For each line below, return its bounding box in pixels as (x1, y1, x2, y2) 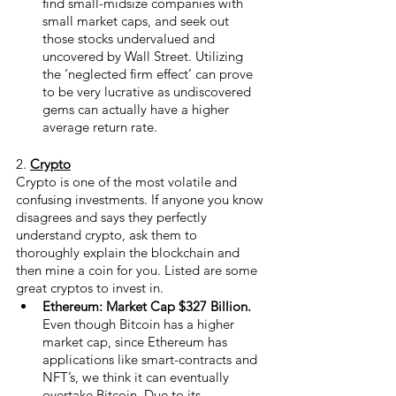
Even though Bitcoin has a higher (42, 315, 238, 332)
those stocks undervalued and (42, 29, 218, 47)
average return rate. (42, 118, 161, 135)
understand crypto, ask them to (16, 225, 201, 243)
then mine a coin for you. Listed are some (16, 261, 261, 278)
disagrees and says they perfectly (16, 208, 210, 225)
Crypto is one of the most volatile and (16, 172, 240, 190)
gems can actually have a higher (42, 100, 232, 118)
